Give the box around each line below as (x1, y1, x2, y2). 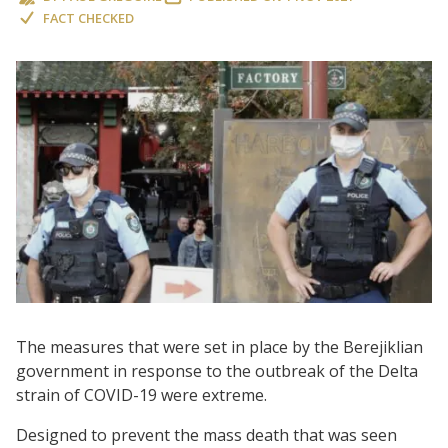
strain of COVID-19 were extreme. (16, 383, 267, 406)
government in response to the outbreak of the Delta (16, 359, 418, 382)
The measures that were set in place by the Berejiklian (16, 335, 423, 358)
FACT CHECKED (43, 9, 134, 27)
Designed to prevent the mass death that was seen (16, 423, 397, 446)
